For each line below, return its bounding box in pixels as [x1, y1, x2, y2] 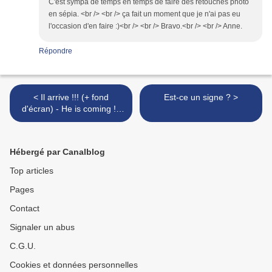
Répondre [39, 47, 72, 56]
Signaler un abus [10, 222, 75, 233]
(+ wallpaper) [46, 115, 97, 126]
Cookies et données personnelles [10, 260, 138, 270]
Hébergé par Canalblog [10, 147, 105, 157]
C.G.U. [10, 241, 36, 251]
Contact [10, 203, 39, 214]
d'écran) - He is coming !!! [21, 104, 121, 114]
